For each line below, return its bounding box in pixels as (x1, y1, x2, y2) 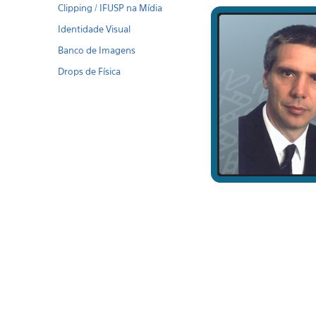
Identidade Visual (58, 23, 131, 35)
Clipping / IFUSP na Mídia (58, 2, 163, 13)
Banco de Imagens (58, 44, 136, 56)
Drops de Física (58, 66, 121, 77)
